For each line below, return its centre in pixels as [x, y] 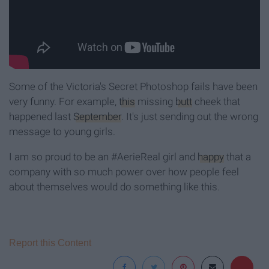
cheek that [216, 102]
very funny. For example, [64, 102]
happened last [41, 117]
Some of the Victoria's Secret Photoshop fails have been [133, 87]
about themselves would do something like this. [114, 187]
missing [155, 102]
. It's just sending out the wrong [190, 117]
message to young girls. [62, 132]
